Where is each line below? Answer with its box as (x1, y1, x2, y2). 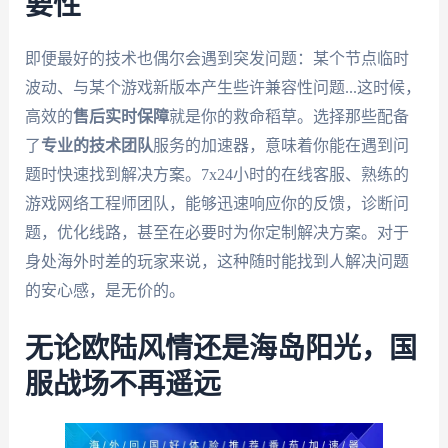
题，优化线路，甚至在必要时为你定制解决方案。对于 (24, 223, 409, 241)
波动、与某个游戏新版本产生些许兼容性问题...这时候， (24, 78, 421, 96)
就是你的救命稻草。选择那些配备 (168, 107, 409, 125)
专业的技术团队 (40, 136, 153, 154)
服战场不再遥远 (24, 370, 221, 399)
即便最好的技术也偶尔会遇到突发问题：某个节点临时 (24, 49, 409, 67)
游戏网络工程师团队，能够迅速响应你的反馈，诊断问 (24, 194, 409, 212)
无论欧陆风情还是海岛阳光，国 (24, 334, 417, 363)
